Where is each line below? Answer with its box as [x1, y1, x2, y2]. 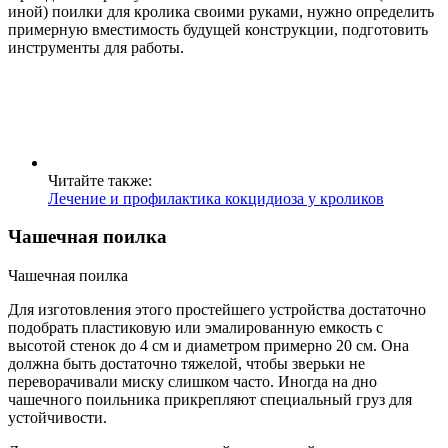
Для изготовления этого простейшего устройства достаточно [8, 301, 426, 319]
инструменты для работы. [8, 38, 184, 56]
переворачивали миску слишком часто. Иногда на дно [8, 373, 377, 391]
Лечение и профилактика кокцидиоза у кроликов [48, 189, 384, 207]
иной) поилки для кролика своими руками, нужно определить [8, 2, 434, 20]
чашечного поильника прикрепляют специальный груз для [8, 391, 412, 409]
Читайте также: [48, 171, 152, 189]
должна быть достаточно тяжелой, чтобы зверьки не [8, 355, 365, 373]
